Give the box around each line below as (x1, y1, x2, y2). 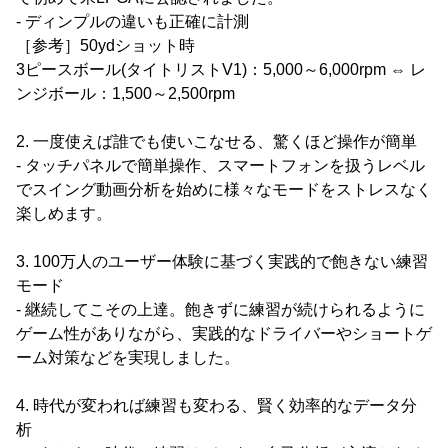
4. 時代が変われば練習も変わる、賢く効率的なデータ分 (16, 397, 417, 414)
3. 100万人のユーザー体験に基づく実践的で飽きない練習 (16, 253, 428, 270)
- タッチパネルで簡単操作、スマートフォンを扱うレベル (16, 157, 425, 174)
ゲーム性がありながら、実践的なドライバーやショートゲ (16, 325, 432, 342)
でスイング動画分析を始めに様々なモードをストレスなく (16, 181, 432, 198)
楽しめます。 (16, 205, 112, 222)
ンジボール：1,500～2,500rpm (16, 85, 235, 102)
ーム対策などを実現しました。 (16, 349, 240, 366)
